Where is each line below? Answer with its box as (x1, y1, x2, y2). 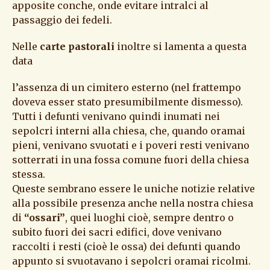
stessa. (12, 168, 45, 181)
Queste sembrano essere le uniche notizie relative (12, 183, 255, 195)
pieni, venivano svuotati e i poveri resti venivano (12, 139, 250, 152)
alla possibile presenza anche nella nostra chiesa (12, 197, 253, 210)
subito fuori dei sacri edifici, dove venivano (12, 226, 222, 239)
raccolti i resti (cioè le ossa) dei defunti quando (12, 240, 240, 253)
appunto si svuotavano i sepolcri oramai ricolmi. (12, 255, 251, 268)
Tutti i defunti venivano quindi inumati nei (12, 110, 220, 123)
